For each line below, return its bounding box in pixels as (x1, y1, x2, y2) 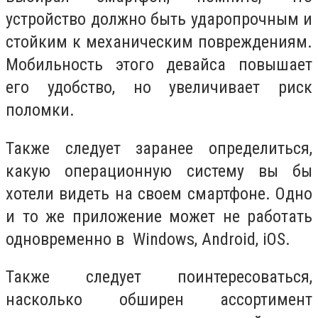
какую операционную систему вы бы (6, 160, 312, 181)
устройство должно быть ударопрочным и (6, 9, 312, 30)
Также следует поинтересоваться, (6, 267, 312, 287)
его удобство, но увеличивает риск (6, 77, 312, 98)
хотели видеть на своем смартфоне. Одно (6, 183, 312, 204)
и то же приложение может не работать (6, 206, 312, 226)
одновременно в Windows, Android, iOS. (6, 229, 290, 249)
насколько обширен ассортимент (6, 290, 312, 310)
